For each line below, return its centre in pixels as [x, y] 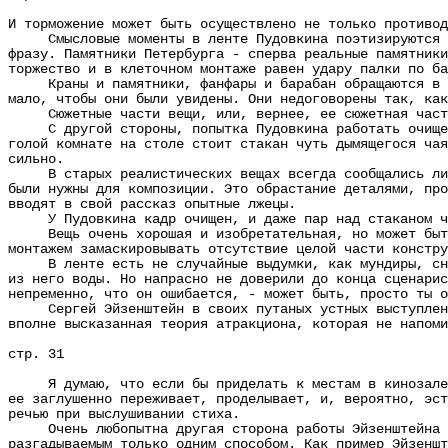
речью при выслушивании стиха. [124, 414]
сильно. [36, 159]
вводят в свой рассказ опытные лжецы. [152, 204]
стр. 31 [36, 354]
